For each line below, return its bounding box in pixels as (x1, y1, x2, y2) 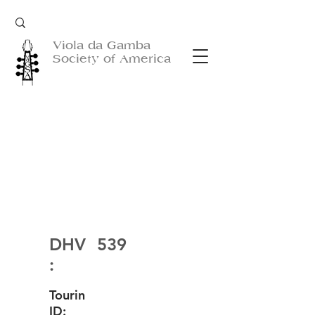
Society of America (53, 52, 171, 65)
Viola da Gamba (53, 39, 150, 52)
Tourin (49, 287, 85, 303)
